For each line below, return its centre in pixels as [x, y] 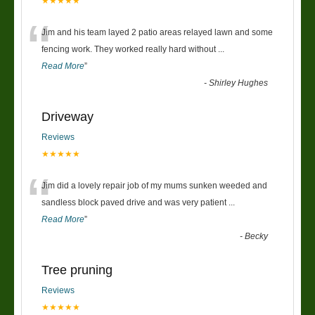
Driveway [67, 116]
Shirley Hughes [239, 83]
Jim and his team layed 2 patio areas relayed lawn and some [157, 32]
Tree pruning [77, 270]
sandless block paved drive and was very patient [135, 202]
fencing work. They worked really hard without [130, 49]
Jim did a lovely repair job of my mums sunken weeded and [154, 185]
